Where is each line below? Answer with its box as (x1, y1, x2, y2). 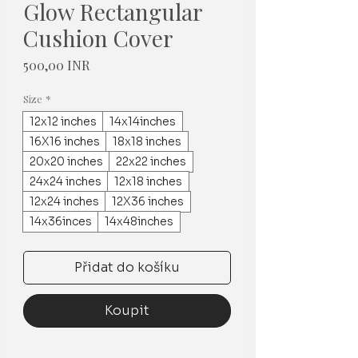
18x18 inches (113, 133, 181, 149)
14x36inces (30, 213, 92, 229)
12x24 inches (30, 193, 99, 209)
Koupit (105, 301, 149, 319)
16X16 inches (30, 133, 100, 149)
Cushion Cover (23, 22, 173, 53)
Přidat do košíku (74, 258, 180, 276)
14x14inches (109, 113, 176, 129)
